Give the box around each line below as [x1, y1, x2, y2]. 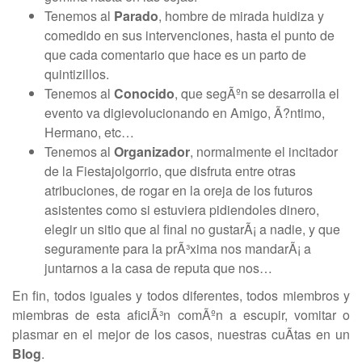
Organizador [114, 142, 190, 161]
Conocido [114, 84, 175, 103]
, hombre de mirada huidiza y [158, 6, 324, 25]
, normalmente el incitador [190, 142, 338, 161]
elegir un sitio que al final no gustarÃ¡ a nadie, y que [44, 220, 340, 238]
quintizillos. [44, 65, 109, 83]
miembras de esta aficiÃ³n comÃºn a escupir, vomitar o [12, 305, 350, 324]
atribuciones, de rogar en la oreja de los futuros [44, 181, 313, 200]
